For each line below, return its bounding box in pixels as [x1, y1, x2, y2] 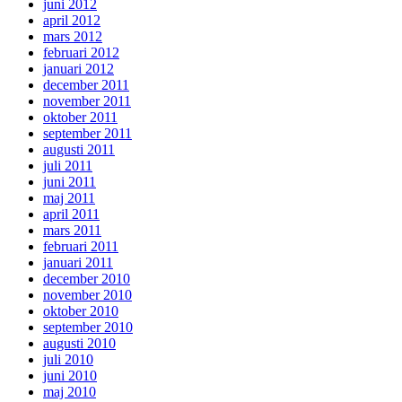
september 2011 [43, 125, 132, 141]
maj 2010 [43, 383, 96, 399]
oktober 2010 [43, 302, 118, 319]
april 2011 [43, 205, 100, 222]
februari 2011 [43, 238, 118, 254]
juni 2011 [43, 173, 96, 189]
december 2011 [43, 76, 129, 92]
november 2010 [43, 286, 132, 302]
